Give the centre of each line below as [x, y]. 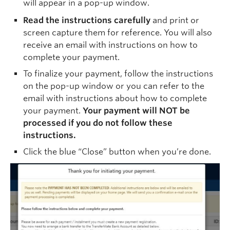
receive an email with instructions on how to [110, 45]
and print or [175, 20]
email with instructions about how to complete [115, 98]
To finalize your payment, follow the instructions [118, 73]
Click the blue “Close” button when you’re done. [117, 151]
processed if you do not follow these [98, 123]
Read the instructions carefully [87, 20]
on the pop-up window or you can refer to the [114, 86]
